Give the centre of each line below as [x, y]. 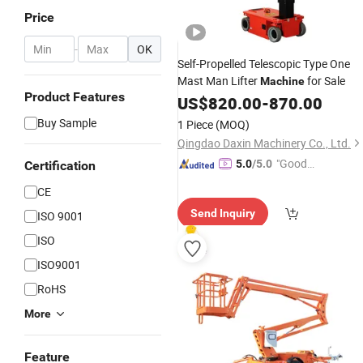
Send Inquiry [223, 213]
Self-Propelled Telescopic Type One [264, 64]
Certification [60, 166]
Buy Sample [67, 123]
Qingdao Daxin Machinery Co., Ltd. [264, 143]
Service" [296, 181]
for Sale [325, 81]
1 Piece [195, 124]
